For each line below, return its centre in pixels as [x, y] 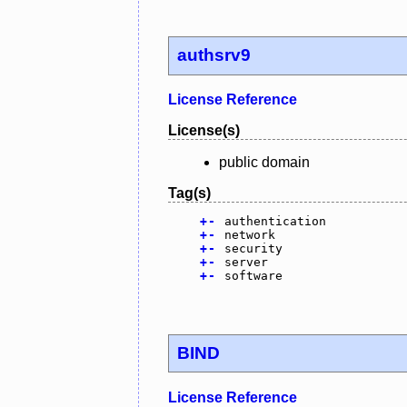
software [253, 276]
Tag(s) [189, 194]
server [246, 263]
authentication [275, 222]
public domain [264, 163]
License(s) [204, 131]
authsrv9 [214, 55]
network [249, 235]
